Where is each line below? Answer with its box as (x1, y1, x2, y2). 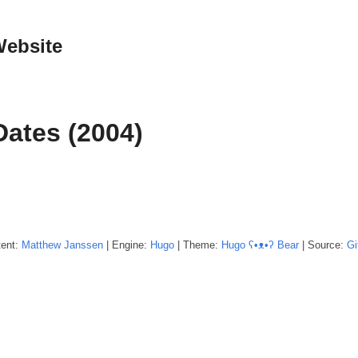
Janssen (64, 238, 103, 251)
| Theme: (174, 238, 221, 251)
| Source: (299, 238, 347, 251)
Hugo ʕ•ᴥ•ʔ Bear (221, 238, 299, 251)
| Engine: (103, 238, 150, 251)
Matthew (22, 238, 61, 251)
